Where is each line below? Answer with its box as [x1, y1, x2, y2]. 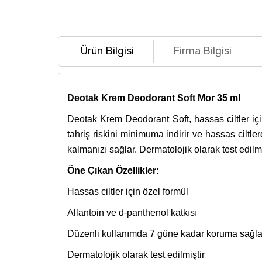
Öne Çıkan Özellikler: [67, 165, 159, 175]
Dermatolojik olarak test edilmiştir [67, 249, 205, 260]
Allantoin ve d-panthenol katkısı [67, 207, 197, 218]
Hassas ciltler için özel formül [67, 186, 188, 196]
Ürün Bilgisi [81, 44, 135, 58]
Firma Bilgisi [173, 44, 232, 58]
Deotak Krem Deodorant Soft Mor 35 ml [67, 92, 240, 103]
